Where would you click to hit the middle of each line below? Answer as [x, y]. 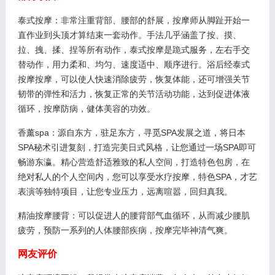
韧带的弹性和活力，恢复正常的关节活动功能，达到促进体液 [134, 94]
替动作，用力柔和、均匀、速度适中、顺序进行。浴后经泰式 [134, 64]
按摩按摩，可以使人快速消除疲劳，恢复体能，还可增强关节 [134, 79]
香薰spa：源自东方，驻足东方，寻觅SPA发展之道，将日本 [131, 132]
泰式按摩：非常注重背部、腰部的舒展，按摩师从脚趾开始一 [134, 20]
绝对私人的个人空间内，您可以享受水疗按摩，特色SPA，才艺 [137, 176]
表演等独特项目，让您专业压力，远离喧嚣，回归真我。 [125, 191]
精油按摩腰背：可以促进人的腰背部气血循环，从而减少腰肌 [134, 215]
